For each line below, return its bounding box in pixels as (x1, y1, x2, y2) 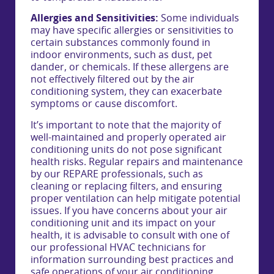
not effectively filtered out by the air (31, 75, 194, 85)
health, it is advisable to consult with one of (31, 230, 229, 240)
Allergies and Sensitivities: (31, 13, 158, 24)
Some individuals (158, 13, 239, 24)
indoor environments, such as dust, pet (31, 50, 212, 61)
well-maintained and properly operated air (31, 132, 226, 143)
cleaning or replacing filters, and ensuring (31, 181, 222, 191)
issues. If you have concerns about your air (31, 206, 228, 216)
